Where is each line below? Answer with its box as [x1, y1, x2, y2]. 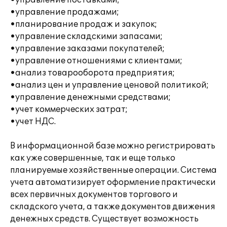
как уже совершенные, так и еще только [10, 153, 175, 163]
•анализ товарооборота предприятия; [10, 68, 175, 78]
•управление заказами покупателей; [10, 44, 165, 54]
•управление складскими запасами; [10, 31, 163, 42]
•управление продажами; [10, 7, 119, 17]
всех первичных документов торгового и [10, 190, 178, 200]
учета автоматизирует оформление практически [10, 177, 216, 187]
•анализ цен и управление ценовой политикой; [10, 80, 209, 90]
